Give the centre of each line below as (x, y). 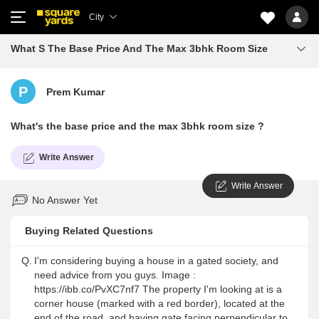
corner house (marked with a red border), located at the (159, 303)
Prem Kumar (75, 91)
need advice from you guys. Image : (115, 275)
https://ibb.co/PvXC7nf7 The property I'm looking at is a (158, 289)
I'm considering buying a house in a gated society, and (156, 261)
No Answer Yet (65, 200)
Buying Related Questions (89, 231)
